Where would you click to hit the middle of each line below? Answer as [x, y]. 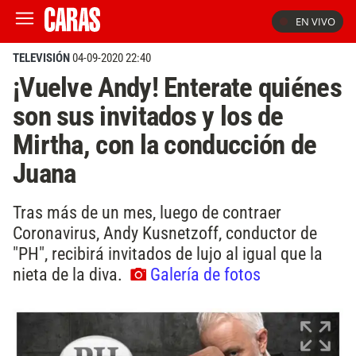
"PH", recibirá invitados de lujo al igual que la [168, 253]
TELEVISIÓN [41, 58]
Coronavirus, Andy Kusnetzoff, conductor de [165, 232]
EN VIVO [315, 21]
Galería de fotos [205, 274]
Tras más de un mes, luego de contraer [147, 212]
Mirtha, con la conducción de [165, 145]
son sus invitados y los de [148, 116]
